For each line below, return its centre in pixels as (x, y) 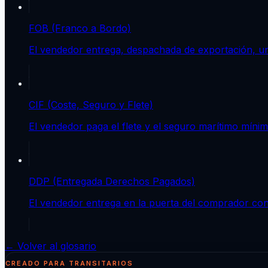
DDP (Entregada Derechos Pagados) (112, 181)
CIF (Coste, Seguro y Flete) (91, 104)
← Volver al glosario (51, 246)
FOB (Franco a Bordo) (80, 28)
